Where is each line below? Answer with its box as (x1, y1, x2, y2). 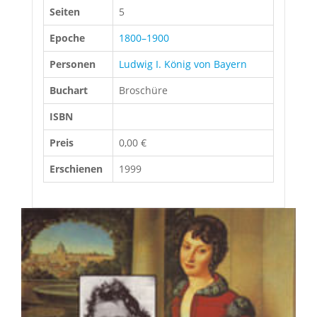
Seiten (50, 5, 80, 18)
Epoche (50, 31, 85, 45)
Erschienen (50, 162, 103, 175)
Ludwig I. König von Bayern (119, 57, 247, 71)
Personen (50, 57, 96, 71)
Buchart (50, 83, 88, 97)
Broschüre (119, 83, 168, 97)
